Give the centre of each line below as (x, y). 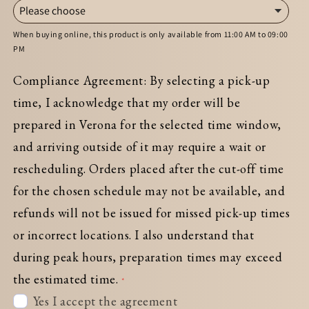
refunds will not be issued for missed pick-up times (152, 212)
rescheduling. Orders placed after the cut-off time (149, 168)
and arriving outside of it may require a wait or (140, 146)
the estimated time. (66, 279)
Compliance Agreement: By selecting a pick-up (142, 80)
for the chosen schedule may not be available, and (149, 190)
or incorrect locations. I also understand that (134, 235)
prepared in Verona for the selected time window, (147, 124)
